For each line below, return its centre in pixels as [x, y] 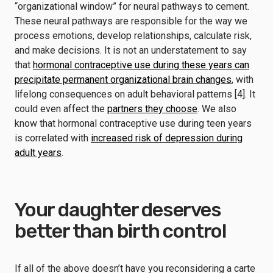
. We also [217, 109]
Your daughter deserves [118, 210]
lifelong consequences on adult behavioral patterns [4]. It [135, 94]
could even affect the [61, 109]
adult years [38, 153]
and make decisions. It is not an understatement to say [131, 50]
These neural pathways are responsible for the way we [131, 21]
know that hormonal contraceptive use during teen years [133, 123]
